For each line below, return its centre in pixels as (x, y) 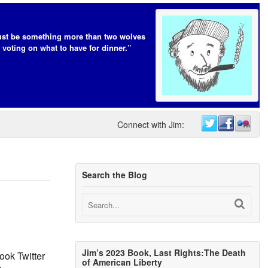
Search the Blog (115, 175)
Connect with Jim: (151, 124)
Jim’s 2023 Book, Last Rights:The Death (164, 253)
